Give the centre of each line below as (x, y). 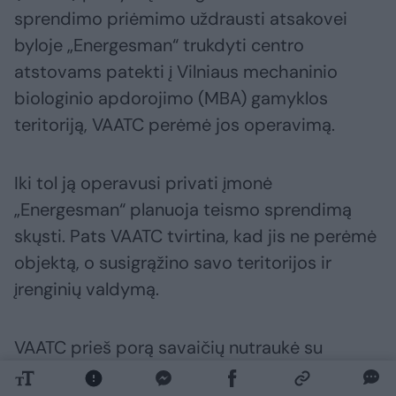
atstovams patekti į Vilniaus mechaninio (176, 72)
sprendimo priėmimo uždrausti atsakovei (181, 19)
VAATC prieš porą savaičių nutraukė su (168, 348)
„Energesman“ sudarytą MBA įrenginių (165, 374)
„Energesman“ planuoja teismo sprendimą (183, 210)
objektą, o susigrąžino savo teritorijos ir (173, 263)
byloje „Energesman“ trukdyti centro (159, 46)
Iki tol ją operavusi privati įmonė (143, 183)
